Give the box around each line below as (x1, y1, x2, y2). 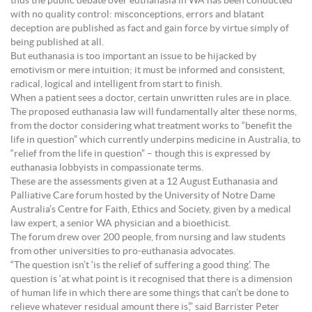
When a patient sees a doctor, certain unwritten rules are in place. (10, 93, 291, 103)
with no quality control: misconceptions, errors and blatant (10, 10, 264, 19)
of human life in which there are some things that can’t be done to (10, 288, 289, 298)
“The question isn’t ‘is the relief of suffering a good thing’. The (10, 260, 270, 270)
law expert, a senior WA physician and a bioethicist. (10, 219, 231, 228)
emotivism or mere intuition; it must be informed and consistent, (10, 65, 285, 75)
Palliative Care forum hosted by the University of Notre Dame (10, 191, 275, 201)
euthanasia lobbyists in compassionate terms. (10, 163, 203, 173)
